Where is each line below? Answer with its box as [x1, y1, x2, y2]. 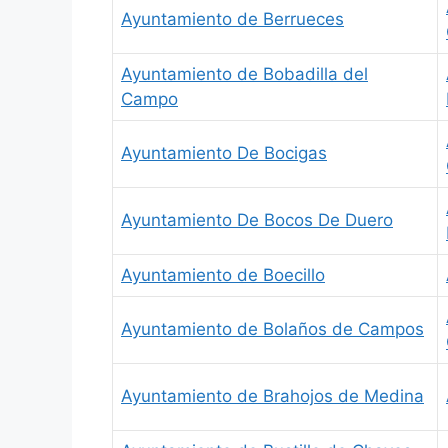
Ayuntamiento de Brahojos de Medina [121, 385, 424, 406]
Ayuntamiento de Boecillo [121, 264, 325, 285]
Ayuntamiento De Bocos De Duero [121, 209, 393, 230]
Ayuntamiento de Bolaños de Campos [121, 318, 424, 339]
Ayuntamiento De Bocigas [121, 142, 327, 163]
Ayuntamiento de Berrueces [121, 8, 344, 29]
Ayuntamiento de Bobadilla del [121, 63, 368, 84]
